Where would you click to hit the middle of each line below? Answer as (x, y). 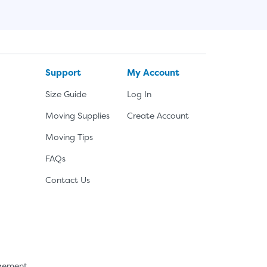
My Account (153, 72)
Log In (139, 94)
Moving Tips (69, 137)
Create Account (158, 115)
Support (63, 72)
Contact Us (67, 180)
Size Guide (66, 94)
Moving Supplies (77, 115)
